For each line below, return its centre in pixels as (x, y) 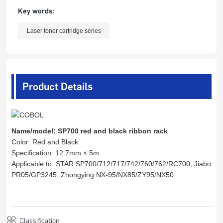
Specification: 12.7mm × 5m (56, 153)
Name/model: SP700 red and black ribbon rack (90, 131)
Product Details (58, 87)
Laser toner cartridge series (64, 31)
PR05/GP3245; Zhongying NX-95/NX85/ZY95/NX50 (93, 175)
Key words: (36, 11)
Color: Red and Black (45, 142)
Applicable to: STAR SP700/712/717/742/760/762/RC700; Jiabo (111, 164)
